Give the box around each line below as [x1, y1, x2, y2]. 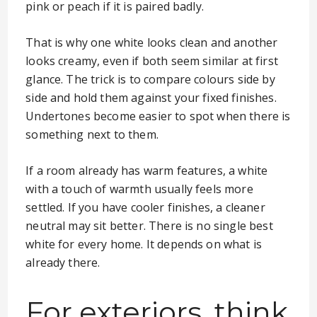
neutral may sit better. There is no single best [25, 218, 273, 234]
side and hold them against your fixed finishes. [25, 90, 277, 105]
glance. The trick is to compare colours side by [25, 71, 275, 87]
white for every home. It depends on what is [25, 236, 263, 252]
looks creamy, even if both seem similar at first [25, 53, 278, 69]
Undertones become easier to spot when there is [25, 108, 291, 124]
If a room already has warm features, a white [25, 163, 268, 178]
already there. [25, 255, 100, 270]
